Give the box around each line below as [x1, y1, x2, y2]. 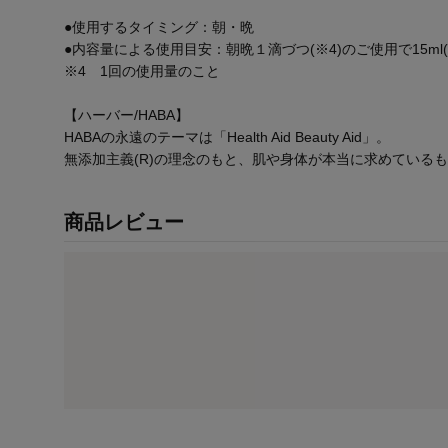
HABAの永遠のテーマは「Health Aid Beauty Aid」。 [64, 129, 390, 146]
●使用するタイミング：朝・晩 [64, 19, 254, 36]
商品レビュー [64, 211, 184, 234]
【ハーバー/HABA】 [64, 107, 189, 124]
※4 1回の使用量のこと [64, 63, 220, 80]
